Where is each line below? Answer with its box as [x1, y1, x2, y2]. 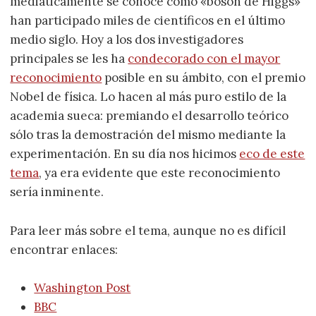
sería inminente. [10, 184, 104, 200]
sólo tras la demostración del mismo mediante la [10, 127, 286, 143]
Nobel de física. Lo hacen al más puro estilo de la [10, 89, 287, 105]
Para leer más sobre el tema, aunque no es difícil [10, 222, 286, 238]
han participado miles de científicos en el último [10, 13, 286, 29]
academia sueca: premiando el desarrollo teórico [10, 108, 289, 124]
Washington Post [34, 279, 131, 296]
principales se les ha [10, 51, 128, 67]
